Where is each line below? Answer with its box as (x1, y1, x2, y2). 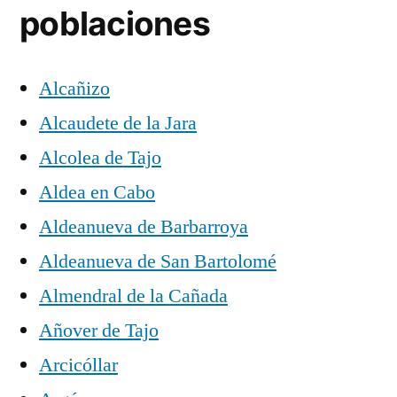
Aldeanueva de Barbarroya (39, 214, 248, 239)
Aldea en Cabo (39, 179, 155, 205)
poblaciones (19, 3, 210, 43)
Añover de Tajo (39, 317, 159, 343)
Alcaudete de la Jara (39, 110, 197, 136)
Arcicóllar (39, 352, 118, 378)
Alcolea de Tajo (39, 144, 161, 170)
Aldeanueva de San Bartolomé (39, 248, 276, 274)
